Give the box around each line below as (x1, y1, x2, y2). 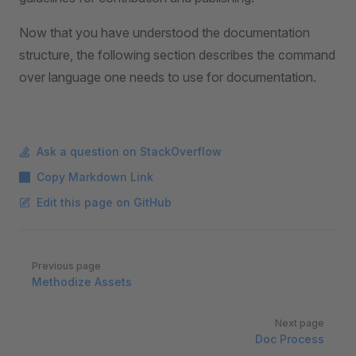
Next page (275, 317, 324, 329)
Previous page (32, 260, 101, 272)
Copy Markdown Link (37, 170, 153, 184)
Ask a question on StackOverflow (37, 145, 222, 158)
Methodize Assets (32, 275, 132, 288)
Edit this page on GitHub (37, 195, 172, 209)
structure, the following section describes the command (19, 47, 335, 63)
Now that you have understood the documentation (19, 25, 310, 41)
